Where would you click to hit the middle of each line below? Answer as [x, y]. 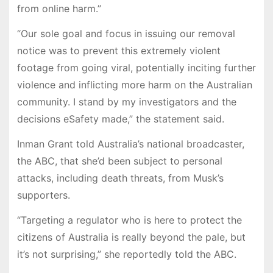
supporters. [43, 195]
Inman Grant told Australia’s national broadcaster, [130, 144]
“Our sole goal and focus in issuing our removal [126, 34]
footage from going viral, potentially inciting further [136, 68]
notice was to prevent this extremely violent [119, 51]
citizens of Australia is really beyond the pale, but [131, 237]
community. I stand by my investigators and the [126, 102]
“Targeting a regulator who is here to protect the [129, 220]
